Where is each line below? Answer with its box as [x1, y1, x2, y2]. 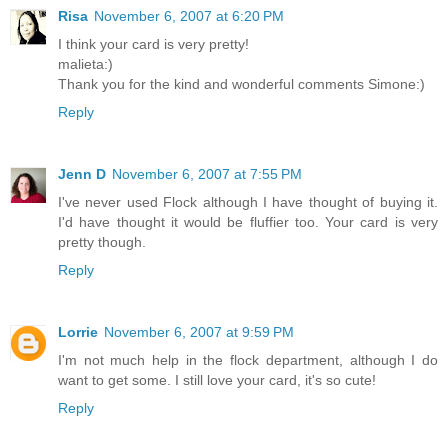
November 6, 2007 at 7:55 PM [112, 166, 302, 183]
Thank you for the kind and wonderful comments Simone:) [58, 76, 425, 93]
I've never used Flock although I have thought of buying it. [58, 194, 438, 211]
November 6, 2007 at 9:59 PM [104, 324, 294, 341]
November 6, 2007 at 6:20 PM [94, 8, 284, 25]
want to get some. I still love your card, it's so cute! [58, 372, 376, 389]
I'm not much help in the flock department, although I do [58, 352, 438, 369]
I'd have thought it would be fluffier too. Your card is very [58, 214, 438, 231]
